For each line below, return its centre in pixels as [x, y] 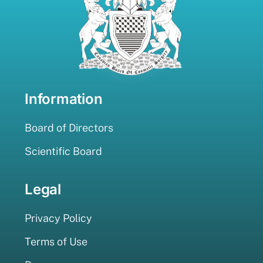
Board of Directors [69, 128]
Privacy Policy [58, 218]
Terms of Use [56, 242]
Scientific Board [63, 151]
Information [64, 99]
